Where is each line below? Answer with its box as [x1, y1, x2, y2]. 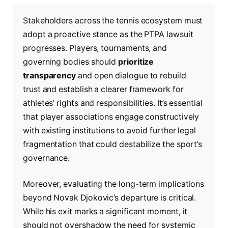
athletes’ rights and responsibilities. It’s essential [23, 98, 203, 108]
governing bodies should [23, 56, 119, 67]
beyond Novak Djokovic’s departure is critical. [23, 193, 196, 203]
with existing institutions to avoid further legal [23, 125, 196, 135]
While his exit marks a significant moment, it [23, 207, 188, 217]
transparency [23, 70, 76, 80]
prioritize [118, 56, 154, 67]
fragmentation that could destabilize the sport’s [23, 139, 203, 149]
